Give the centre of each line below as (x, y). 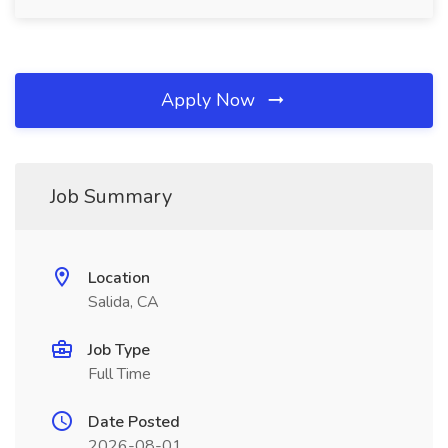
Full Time (119, 374)
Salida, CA (123, 302)
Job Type (119, 350)
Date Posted (134, 422)
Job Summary (111, 196)
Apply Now (210, 100)
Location (119, 278)
